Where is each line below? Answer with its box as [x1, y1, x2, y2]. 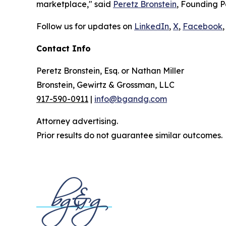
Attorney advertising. [36, 116, 118, 126]
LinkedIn [134, 21, 169, 31]
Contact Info [36, 43, 91, 53]
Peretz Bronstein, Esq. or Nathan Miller [36, 66, 184, 76]
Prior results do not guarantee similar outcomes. [36, 130, 222, 140]
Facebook [183, 21, 222, 31]
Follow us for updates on [36, 21, 134, 31]
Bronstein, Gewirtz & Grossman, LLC [36, 80, 175, 90]
